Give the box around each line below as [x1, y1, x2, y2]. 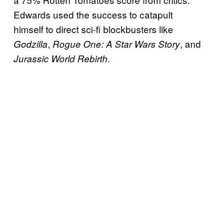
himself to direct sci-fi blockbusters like [14, 22, 173, 36]
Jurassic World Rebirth [14, 52, 108, 65]
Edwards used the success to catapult [14, 8, 173, 21]
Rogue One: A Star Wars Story [53, 37, 180, 51]
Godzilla [14, 37, 48, 51]
